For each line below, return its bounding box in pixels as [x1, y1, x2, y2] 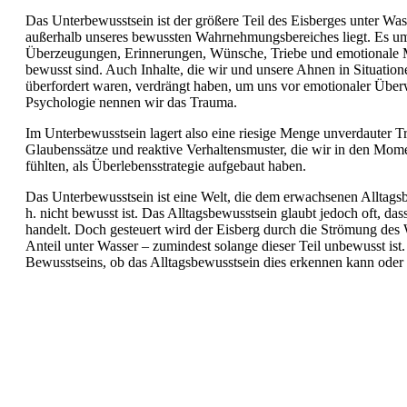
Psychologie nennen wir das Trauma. [25, 94, 237, 110]
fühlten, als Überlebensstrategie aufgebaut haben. [25, 157, 306, 174]
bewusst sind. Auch [25, 61, 141, 77]
